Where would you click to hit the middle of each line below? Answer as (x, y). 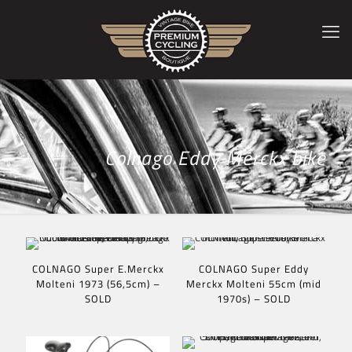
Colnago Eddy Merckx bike (215, 158)
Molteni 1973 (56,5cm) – (98, 283)
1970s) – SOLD (254, 298)
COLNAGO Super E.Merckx (98, 268)
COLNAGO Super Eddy (254, 268)
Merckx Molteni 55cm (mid (254, 283)
